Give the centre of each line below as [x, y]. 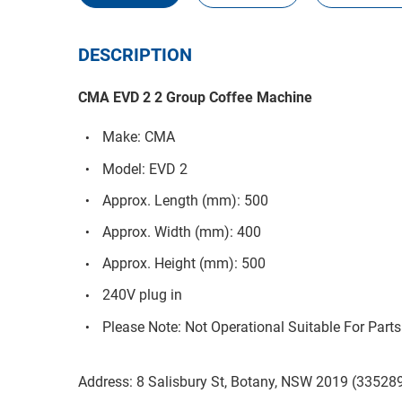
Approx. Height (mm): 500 [184, 264]
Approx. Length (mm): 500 [186, 200]
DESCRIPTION [135, 54]
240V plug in [143, 295]
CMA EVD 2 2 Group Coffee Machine [195, 97]
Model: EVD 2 [145, 169]
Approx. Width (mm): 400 [182, 232]
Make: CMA [139, 137]
